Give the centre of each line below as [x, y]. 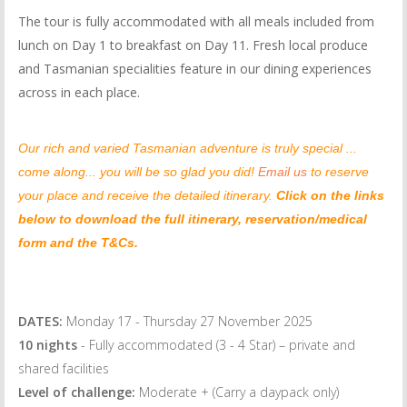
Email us [283, 172]
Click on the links [330, 195]
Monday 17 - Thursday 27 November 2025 [188, 321]
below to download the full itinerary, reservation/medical [193, 219]
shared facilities [64, 368]
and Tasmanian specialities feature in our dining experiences [195, 69]
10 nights [48, 345]
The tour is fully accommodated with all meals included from [196, 21]
